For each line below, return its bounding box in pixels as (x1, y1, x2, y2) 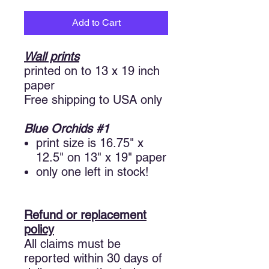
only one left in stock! (36, 165, 149, 179)
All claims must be (24, 237, 121, 251)
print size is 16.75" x (36, 136, 144, 150)
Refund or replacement (24, 208, 147, 222)
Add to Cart (71, 17, 121, 28)
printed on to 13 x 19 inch (24, 64, 160, 78)
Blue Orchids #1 (24, 121, 113, 136)
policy (24, 222, 54, 237)
